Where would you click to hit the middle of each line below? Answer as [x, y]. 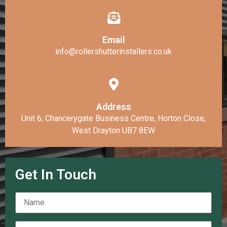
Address [113, 107]
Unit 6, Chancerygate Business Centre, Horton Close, [113, 119]
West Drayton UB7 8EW [113, 131]
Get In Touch [56, 175]
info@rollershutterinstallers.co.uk [113, 52]
